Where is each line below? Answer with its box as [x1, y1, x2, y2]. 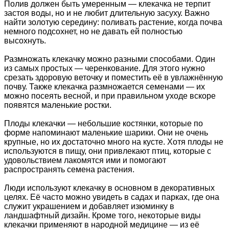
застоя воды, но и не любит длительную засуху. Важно [4, 8, 210, 17]
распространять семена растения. [4, 165, 134, 174]
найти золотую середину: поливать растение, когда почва [4, 17, 222, 27]
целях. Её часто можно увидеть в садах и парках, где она [4, 192, 219, 201]
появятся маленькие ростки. [4, 100, 111, 109]
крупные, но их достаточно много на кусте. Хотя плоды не [4, 137, 223, 146]
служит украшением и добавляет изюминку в [4, 201, 174, 211]
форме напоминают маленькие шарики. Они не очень [4, 128, 208, 137]
